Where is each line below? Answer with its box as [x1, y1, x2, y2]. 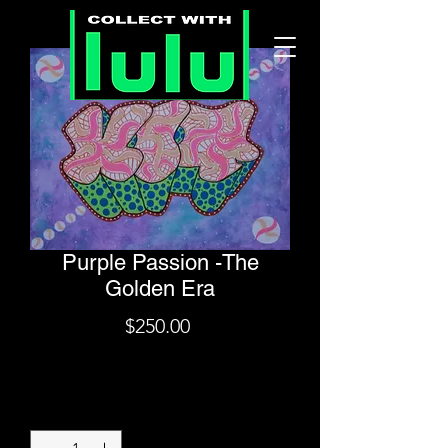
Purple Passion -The [61, 250, 259, 275]
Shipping [131, 351, 189, 369]
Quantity [125, 398, 184, 417]
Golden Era [105, 276, 215, 301]
